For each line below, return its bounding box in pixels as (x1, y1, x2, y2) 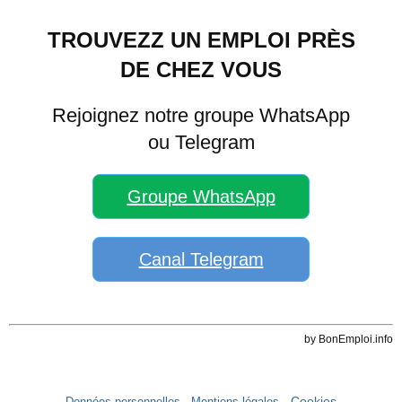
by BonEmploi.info (304, 333, 393, 346)
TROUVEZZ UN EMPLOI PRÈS (47, 27, 355, 52)
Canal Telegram (138, 249, 264, 269)
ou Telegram (147, 130, 255, 153)
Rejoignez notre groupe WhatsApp (52, 103, 350, 127)
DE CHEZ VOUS (120, 57, 282, 82)
